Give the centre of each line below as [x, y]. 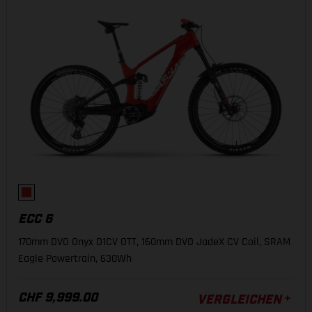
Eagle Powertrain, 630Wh [75, 259]
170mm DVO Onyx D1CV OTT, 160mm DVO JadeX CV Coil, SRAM [154, 242]
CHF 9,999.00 [58, 298]
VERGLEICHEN [239, 300]
